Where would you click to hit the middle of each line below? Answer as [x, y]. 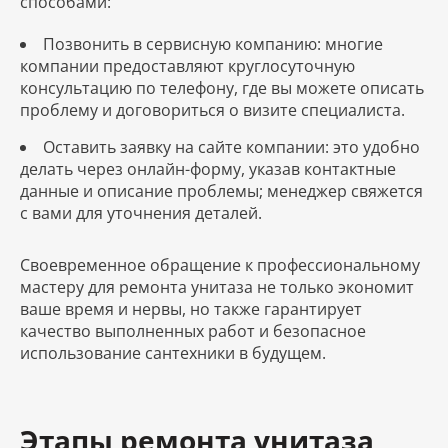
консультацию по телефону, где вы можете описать [222, 87]
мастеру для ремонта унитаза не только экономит [217, 286]
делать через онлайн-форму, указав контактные [208, 168]
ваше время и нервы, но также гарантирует [191, 308]
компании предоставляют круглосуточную [187, 65]
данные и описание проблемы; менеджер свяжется [221, 190]
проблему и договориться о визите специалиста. [212, 109]
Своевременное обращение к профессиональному [220, 264]
